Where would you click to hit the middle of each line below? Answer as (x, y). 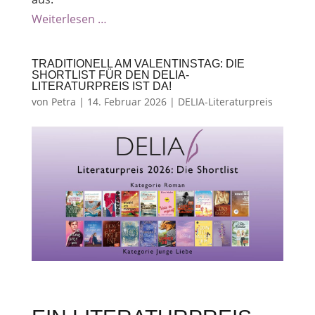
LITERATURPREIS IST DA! (101, 86)
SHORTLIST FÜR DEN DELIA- (110, 75)
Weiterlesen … (69, 19)
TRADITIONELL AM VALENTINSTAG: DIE (138, 64)
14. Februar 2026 (127, 102)
